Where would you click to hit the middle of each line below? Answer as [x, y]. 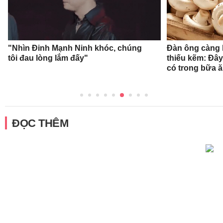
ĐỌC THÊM [40, 123]
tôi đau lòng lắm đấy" [48, 58]
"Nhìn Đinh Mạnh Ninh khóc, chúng [75, 48]
